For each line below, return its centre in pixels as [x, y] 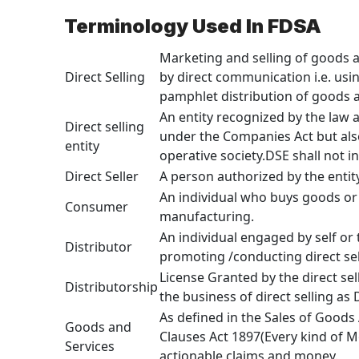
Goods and [98, 327]
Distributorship [111, 286]
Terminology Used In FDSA [193, 26]
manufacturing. [207, 216]
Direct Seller [102, 176]
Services [90, 346]
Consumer [97, 206]
